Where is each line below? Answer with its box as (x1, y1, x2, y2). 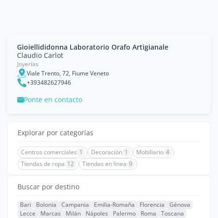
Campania (61, 200, 89, 209)
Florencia (140, 200, 164, 209)
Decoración (91, 148, 122, 156)
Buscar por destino (18, 182, 79, 191)
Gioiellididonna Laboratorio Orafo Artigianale (17, 42, 168, 52)
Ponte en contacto (24, 95, 82, 104)
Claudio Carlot (17, 51, 63, 60)
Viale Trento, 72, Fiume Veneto (27, 69, 109, 77)
